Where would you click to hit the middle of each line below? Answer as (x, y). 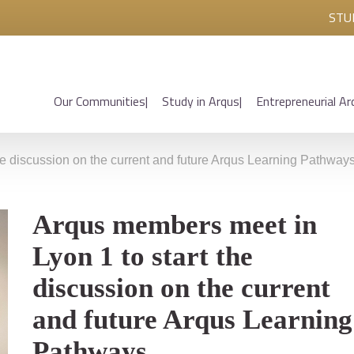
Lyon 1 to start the (143, 256)
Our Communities (100, 102)
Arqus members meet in (175, 225)
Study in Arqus (201, 102)
